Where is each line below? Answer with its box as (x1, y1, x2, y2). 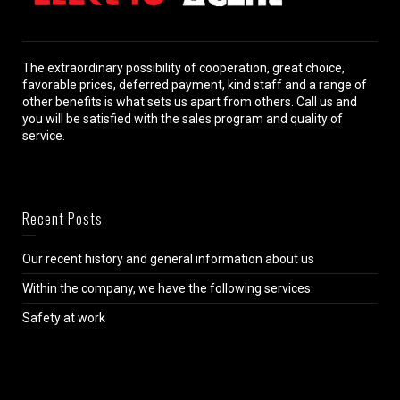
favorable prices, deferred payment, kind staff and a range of (22, 78, 367, 93)
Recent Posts (22, 208, 103, 230)
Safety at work (22, 311, 105, 326)
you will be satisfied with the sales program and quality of (22, 112, 343, 127)
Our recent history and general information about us (22, 252, 314, 267)
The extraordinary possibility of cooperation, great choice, (22, 61, 345, 76)
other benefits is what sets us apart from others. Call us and (22, 95, 357, 110)
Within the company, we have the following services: (22, 281, 313, 296)
